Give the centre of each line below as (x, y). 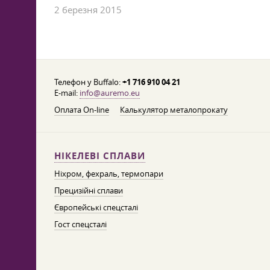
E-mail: (67, 93)
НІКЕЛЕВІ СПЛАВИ (100, 156)
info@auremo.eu (110, 93)
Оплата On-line (82, 110)
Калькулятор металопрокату (174, 110)
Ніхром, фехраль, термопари (109, 174)
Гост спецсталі (80, 224)
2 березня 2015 (88, 10)
